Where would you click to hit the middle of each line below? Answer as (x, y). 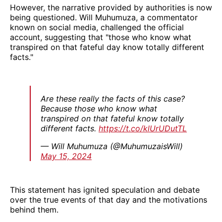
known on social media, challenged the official (97, 27)
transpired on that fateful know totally (112, 118)
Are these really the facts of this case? (113, 98)
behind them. (34, 209)
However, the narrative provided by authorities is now (111, 7)
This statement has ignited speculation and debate (105, 190)
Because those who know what (99, 108)
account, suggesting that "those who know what (101, 37)
